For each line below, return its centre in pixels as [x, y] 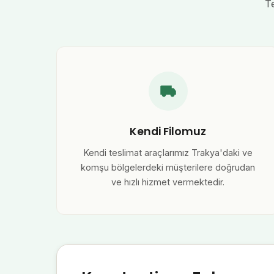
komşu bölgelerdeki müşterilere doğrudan [168, 167]
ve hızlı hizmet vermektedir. [168, 182]
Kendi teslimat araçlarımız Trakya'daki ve [168, 152]
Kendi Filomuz [168, 131]
